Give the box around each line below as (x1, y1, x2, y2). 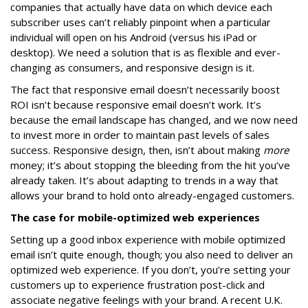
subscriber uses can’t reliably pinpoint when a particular (10, 15, 271, 29)
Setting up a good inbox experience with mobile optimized (10, 232, 285, 246)
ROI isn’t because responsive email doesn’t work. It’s (10, 98, 261, 111)
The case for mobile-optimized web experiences (10, 210, 260, 224)
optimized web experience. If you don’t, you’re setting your (10, 263, 291, 276)
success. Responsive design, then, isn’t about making (10, 143, 263, 157)
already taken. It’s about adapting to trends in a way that (10, 173, 278, 187)
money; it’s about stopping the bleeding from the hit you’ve (10, 158, 290, 172)
